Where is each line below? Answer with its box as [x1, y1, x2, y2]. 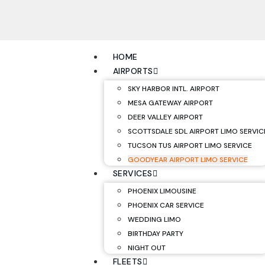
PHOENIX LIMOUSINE [127, 186, 196, 196]
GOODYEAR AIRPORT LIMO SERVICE [127, 155, 248, 164]
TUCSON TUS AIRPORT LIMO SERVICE [127, 141, 252, 150]
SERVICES [112, 168, 153, 179]
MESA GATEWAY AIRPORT [127, 98, 213, 108]
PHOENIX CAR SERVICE [127, 201, 204, 210]
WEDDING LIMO [127, 215, 181, 224]
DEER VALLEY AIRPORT [127, 112, 203, 122]
